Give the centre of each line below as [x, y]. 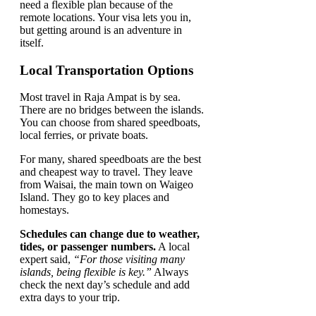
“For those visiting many [129, 260]
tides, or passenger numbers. [88, 247]
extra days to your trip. [70, 298]
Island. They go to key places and [95, 197]
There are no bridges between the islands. [112, 110]
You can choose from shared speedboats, [110, 123]
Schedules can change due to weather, [110, 234]
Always [170, 272]
